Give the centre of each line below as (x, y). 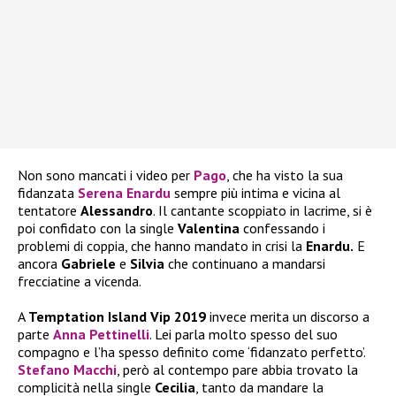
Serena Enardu (126, 193)
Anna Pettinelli (101, 335)
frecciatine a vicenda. (80, 282)
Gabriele (88, 264)
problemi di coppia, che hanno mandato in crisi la (162, 246)
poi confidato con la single (98, 228)
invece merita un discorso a (288, 317)
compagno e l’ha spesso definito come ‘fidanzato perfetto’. (191, 352)
